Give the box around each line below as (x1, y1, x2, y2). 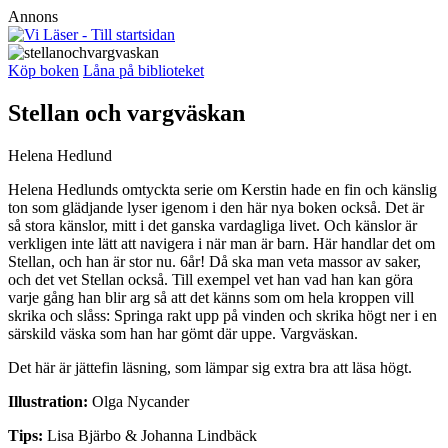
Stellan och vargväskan (8, 99, 245, 126)
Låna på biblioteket (83, 62, 204, 79)
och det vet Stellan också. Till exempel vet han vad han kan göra (8, 270, 413, 288)
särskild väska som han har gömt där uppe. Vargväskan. (8, 324, 358, 342)
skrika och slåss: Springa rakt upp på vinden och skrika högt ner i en (8, 306, 437, 324)
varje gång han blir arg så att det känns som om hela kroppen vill (8, 288, 414, 306)
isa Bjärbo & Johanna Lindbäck (57, 426, 257, 444)
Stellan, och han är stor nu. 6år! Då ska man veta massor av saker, (8, 252, 421, 270)
